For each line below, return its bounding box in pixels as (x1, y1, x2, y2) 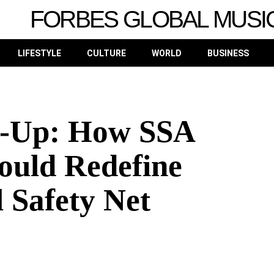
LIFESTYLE (17, 48, 61, 58)
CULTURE (86, 48, 126, 58)
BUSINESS (207, 48, 249, 58)
